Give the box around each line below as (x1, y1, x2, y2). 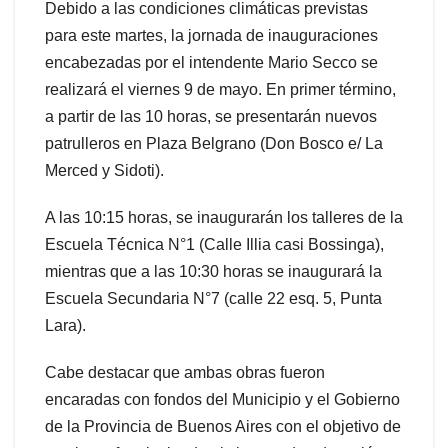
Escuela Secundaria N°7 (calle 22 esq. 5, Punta (45, 289, 382, 307)
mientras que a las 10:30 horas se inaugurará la (45, 262, 382, 280)
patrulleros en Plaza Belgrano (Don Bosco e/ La (45, 134, 383, 152)
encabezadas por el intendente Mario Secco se (45, 53, 378, 71)
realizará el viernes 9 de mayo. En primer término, (45, 80, 396, 98)
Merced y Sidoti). (45, 161, 164, 179)
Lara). (45, 316, 86, 334)
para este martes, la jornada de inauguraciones (45, 26, 378, 44)
